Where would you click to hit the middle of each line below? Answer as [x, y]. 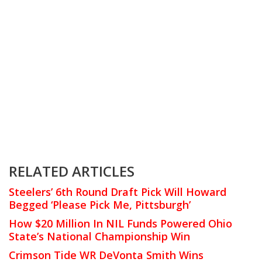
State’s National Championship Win [99, 236]
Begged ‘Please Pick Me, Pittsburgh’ [100, 204]
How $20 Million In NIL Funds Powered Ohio [120, 223]
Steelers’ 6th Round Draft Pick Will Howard [118, 192]
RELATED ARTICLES [72, 171]
